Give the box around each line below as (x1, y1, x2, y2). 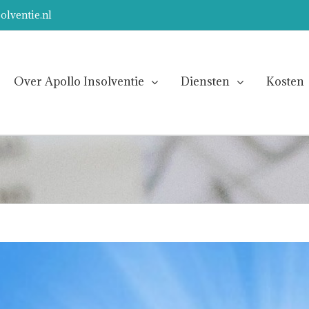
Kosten (266, 74, 304, 89)
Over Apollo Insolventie (14, 74, 144, 89)
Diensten (181, 74, 230, 89)
